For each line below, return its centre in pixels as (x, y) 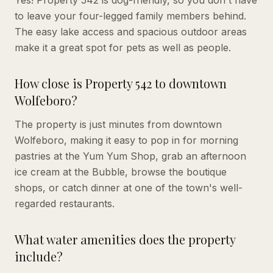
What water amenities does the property (125, 239)
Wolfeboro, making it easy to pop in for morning (126, 140)
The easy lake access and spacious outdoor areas (131, 31)
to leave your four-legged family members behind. (130, 16)
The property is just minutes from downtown (118, 124)
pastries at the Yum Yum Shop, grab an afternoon (130, 156)
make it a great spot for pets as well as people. (123, 47)
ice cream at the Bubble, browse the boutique (121, 172)
